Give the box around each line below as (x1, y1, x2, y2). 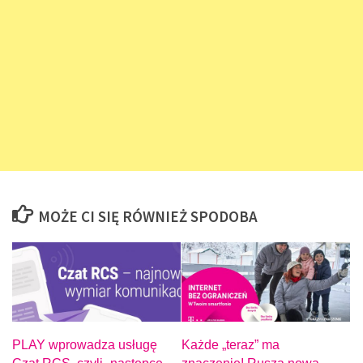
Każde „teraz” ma (181, 338, 280, 352)
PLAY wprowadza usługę (12, 338, 157, 352)
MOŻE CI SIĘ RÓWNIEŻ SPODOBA (38, 207, 258, 227)
